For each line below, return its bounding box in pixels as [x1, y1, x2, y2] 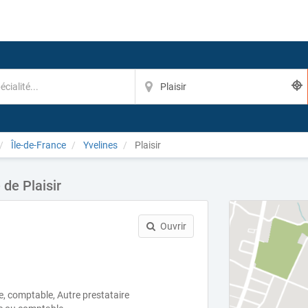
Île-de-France [11, 140, 66, 151]
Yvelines [83, 140, 118, 151]
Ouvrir [159, 221, 186, 232]
